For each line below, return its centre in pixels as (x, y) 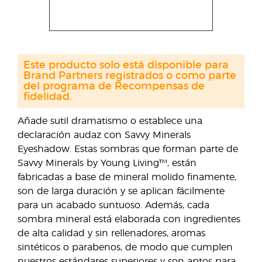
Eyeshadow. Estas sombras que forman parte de (128, 149)
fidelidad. (48, 97)
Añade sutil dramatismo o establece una (110, 121)
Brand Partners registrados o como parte (130, 76)
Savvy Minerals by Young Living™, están (107, 163)
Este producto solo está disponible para (126, 65)
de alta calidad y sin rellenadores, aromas (111, 233)
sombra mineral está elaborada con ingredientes (129, 219)
